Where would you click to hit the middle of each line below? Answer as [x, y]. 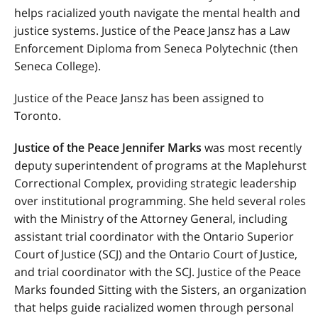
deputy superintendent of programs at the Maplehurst [160, 165]
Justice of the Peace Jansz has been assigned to [139, 98]
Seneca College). [57, 66]
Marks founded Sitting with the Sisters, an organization [160, 290]
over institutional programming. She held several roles [160, 201]
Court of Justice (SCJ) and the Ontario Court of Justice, [156, 254]
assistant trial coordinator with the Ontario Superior [154, 236]
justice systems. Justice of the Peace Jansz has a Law [152, 31]
